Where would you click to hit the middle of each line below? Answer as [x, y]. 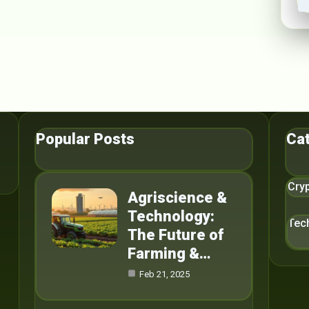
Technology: [171, 216]
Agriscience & [177, 198]
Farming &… [169, 253]
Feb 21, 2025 [164, 274]
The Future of [175, 235]
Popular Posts [85, 139]
